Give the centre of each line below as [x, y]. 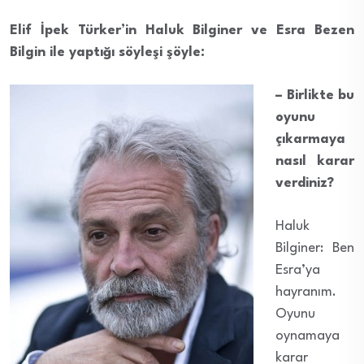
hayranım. [306, 292]
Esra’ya [298, 270]
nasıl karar [315, 161]
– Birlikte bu [315, 95]
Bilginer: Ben [315, 248]
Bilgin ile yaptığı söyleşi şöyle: [107, 52]
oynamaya [308, 336]
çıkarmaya [310, 139]
